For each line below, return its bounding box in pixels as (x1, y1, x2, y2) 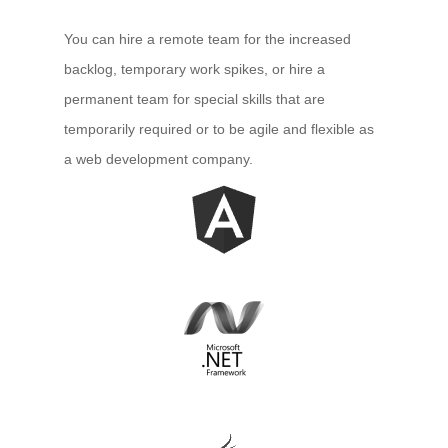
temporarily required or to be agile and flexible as (64, 121, 375, 138)
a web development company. (64, 151, 254, 168)
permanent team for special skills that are (64, 91, 326, 108)
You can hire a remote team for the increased (64, 31, 352, 48)
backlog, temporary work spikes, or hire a (64, 61, 326, 78)
